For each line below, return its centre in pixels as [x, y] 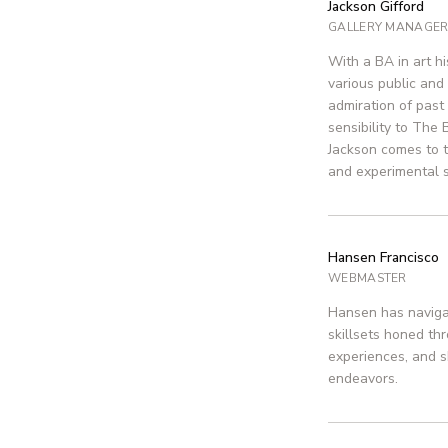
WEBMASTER [367, 278]
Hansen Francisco [383, 257]
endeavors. [363, 378]
